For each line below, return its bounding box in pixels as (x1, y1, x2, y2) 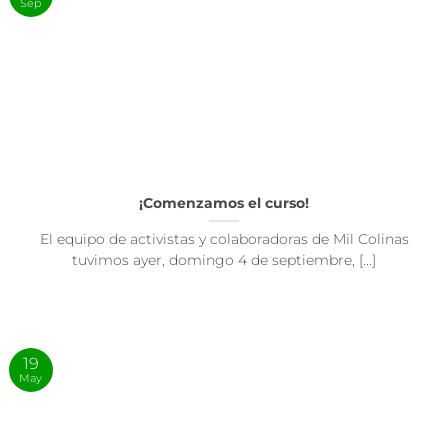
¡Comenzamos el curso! (139, 195, 309, 212)
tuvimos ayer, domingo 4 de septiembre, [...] (72, 252, 376, 269)
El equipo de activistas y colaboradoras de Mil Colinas (39, 231, 409, 248)
